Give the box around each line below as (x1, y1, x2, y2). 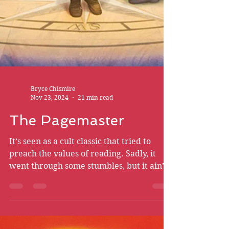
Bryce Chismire (31, 208, 75, 215)
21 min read (78, 216, 113, 224)
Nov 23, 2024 (31, 216, 68, 224)
